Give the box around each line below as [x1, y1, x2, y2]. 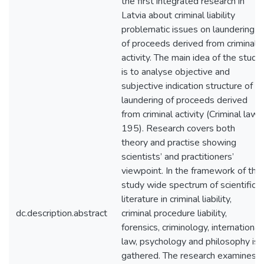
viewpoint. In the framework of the [121, 164, 262, 177]
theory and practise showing [121, 136, 236, 149]
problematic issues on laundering [121, 23, 255, 36]
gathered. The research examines [121, 249, 256, 262]
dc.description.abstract [16, 207, 107, 220]
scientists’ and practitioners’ [121, 150, 234, 163]
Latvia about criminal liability [121, 9, 235, 22]
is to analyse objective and [121, 65, 230, 78]
